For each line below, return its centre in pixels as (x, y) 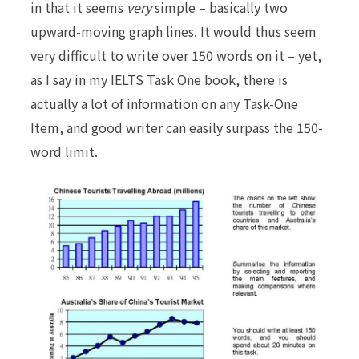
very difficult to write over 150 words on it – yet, (176, 55)
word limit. (64, 151)
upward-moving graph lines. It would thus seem (173, 31)
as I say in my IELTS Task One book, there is (159, 79)
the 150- (296, 127)
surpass (248, 127)
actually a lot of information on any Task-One (164, 103)
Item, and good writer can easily (128, 127)
